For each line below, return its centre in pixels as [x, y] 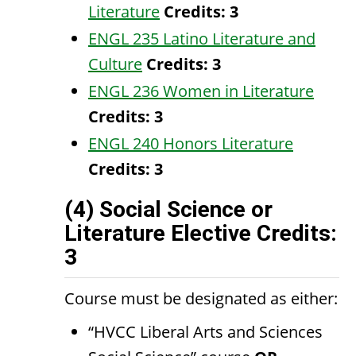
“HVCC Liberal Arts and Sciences [205, 332]
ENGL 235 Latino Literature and [202, 39]
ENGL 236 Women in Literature [201, 91]
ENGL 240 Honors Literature [191, 143]
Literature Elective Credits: [201, 233]
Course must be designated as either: [201, 298]
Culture [115, 64]
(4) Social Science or [168, 209]
